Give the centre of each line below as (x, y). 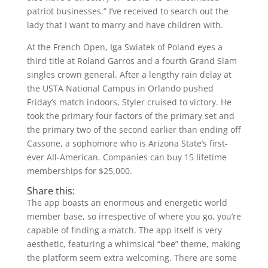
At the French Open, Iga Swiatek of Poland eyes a (124, 47)
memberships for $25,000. (79, 171)
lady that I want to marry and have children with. (125, 25)
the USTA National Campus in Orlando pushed (120, 88)
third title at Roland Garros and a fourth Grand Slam (132, 61)
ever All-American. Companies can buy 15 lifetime (127, 157)
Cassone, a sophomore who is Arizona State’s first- (127, 143)
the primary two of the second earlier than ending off (133, 130)
